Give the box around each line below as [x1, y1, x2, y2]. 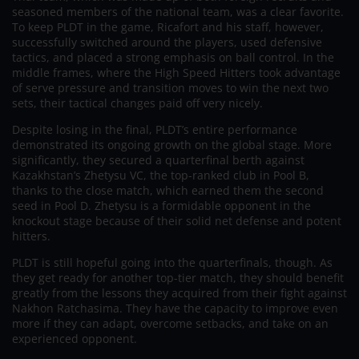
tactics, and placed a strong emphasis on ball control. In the [12, 50, 334, 66]
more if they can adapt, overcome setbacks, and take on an [12, 316, 329, 332]
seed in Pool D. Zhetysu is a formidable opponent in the [12, 198, 311, 214]
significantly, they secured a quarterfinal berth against [12, 152, 305, 168]
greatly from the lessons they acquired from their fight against [12, 285, 347, 301]
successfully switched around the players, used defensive [12, 34, 322, 50]
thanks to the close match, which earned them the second [12, 183, 324, 199]
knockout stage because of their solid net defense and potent [12, 213, 341, 229]
